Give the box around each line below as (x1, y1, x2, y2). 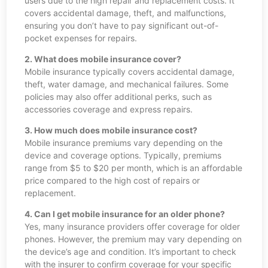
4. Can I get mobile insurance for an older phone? (24, 209, 225, 220)
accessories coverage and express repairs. (24, 104, 193, 115)
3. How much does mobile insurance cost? (24, 125, 197, 136)
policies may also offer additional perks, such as (24, 92, 212, 102)
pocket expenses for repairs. (24, 33, 137, 44)
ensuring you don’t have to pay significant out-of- (24, 20, 218, 31)
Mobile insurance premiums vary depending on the (24, 138, 223, 148)
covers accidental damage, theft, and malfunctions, (24, 8, 226, 19)
